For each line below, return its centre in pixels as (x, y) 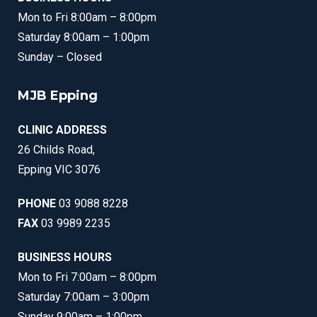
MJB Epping (58, 95)
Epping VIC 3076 (59, 169)
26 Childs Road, (56, 149)
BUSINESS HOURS (65, 257)
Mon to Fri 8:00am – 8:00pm (87, 17)
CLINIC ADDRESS (62, 129)
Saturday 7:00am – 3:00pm (83, 296)
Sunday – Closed (60, 57)
